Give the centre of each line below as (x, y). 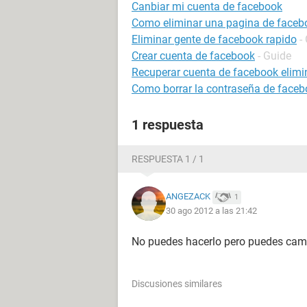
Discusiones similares (177, 284)
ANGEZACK (188, 197)
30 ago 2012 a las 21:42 (211, 210)
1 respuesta (168, 125)
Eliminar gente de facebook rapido (214, 39)
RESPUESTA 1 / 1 (168, 159)
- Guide (274, 56)
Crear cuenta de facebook (193, 56)
